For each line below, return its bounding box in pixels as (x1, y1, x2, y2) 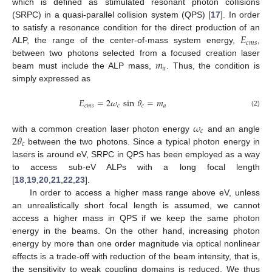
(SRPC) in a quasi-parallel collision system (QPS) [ (12, 10, 211, 20)
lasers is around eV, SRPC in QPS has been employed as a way (12, 149, 260, 159)
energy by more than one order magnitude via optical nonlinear (12, 238, 260, 248)
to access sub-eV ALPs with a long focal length (12, 161, 260, 172)
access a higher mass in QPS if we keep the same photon (12, 212, 260, 223)
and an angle (203, 123, 260, 134)
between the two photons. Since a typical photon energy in (24, 136, 260, 146)
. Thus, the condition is (166, 61, 260, 71)
